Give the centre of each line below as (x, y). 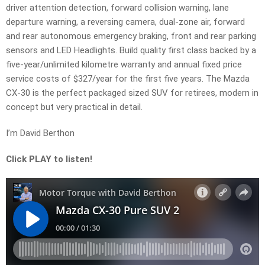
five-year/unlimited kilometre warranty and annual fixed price (124, 65)
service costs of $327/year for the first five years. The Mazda (128, 79)
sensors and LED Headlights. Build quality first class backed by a (131, 51)
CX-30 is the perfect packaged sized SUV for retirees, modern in (132, 93)
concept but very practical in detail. (74, 107)
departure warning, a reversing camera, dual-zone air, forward (125, 22)
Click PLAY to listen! (49, 159)
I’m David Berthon (40, 133)
